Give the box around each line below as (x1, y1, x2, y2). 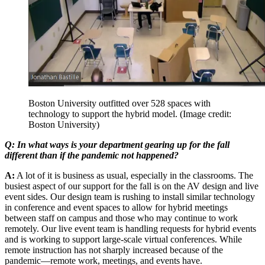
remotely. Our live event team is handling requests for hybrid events (5, 224, 256, 234)
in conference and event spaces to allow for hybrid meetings (5, 202, 228, 213)
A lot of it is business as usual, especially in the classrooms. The (15, 170, 253, 181)
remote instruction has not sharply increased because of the (5, 245, 223, 256)
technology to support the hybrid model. (28, 109, 180, 119)
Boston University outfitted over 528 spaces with (28, 98, 211, 109)
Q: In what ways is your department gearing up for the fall (5, 140, 230, 150)
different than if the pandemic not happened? (5, 150, 179, 161)
